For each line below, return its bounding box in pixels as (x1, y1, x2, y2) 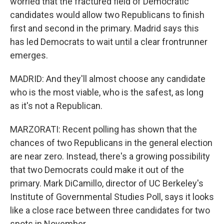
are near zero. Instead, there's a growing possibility (10, 151, 210, 161)
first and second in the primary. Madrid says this (10, 23, 199, 33)
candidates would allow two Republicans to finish (10, 9, 204, 20)
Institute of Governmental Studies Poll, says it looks (10, 191, 214, 202)
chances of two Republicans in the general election (10, 137, 212, 148)
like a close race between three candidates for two (10, 205, 210, 215)
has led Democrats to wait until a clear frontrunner (10, 36, 207, 47)
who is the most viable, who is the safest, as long (10, 87, 203, 97)
